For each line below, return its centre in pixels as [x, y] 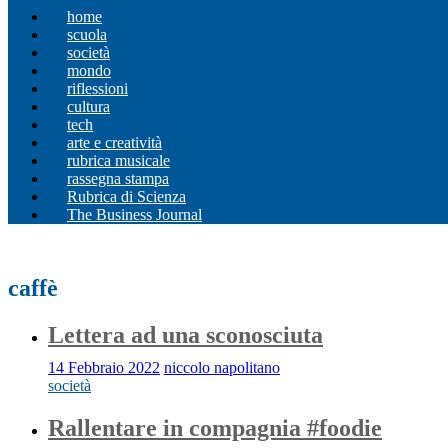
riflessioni [97, 88]
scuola [87, 34]
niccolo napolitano [222, 367]
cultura [88, 106]
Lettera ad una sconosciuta [185, 335]
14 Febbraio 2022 [104, 367]
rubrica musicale [118, 160]
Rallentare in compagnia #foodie [215, 428]
